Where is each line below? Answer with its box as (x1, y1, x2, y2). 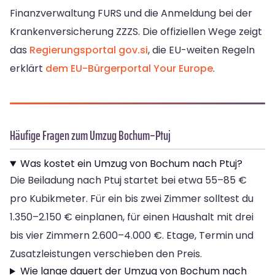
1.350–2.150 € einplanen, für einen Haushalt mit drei (10, 210, 254, 225)
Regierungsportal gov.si (29, 43, 148, 58)
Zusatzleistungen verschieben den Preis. (10, 247, 202, 261)
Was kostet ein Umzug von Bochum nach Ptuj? (20, 157, 242, 171)
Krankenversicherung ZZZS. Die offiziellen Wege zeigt (10, 25, 262, 39)
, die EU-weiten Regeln (148, 43, 255, 58)
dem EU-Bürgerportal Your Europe (45, 61, 213, 76)
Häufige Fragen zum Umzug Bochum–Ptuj (10, 125, 171, 146)
